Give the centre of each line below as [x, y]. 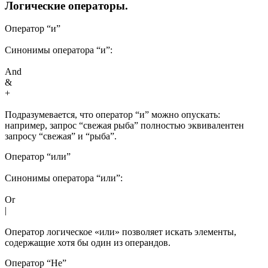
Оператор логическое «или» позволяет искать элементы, [121, 232]
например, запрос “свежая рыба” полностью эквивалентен [124, 126]
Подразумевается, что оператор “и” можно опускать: [112, 115]
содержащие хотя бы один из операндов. [88, 243]
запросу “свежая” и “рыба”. [61, 136]
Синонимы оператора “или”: [64, 178]
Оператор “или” [38, 157]
